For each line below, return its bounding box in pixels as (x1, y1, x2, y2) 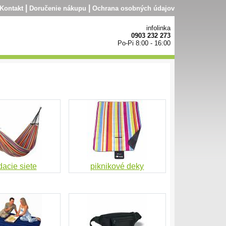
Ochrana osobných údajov (92, 5, 175, 12)
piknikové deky (90, 162, 144, 171)
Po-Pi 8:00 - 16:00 (118, 39, 171, 47)
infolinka (146, 24, 171, 32)
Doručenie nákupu (29, 5, 86, 12)
